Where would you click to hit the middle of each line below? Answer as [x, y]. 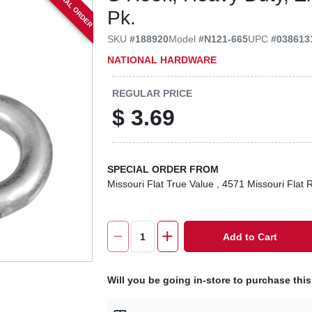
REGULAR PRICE [153, 93]
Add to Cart [250, 236]
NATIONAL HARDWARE [162, 60]
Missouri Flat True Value [161, 184]
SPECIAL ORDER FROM [163, 169]
